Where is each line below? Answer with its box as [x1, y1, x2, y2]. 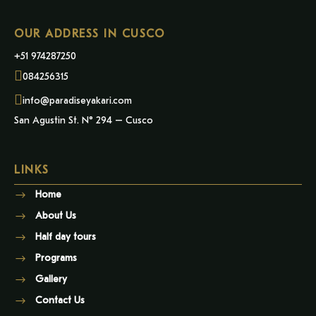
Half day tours [35, 231, 96, 243]
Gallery [35, 273, 67, 286]
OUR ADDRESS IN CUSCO [14, 28, 164, 41]
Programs [35, 252, 77, 265]
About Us [35, 209, 76, 222]
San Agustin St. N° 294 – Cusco [14, 114, 153, 127]
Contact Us [35, 294, 87, 307]
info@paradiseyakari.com [23, 94, 132, 107]
